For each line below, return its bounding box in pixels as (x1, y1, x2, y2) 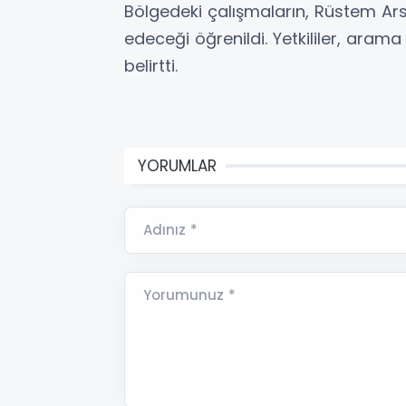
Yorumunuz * (143, 285, 236, 305)
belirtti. (124, 54, 178, 78)
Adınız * (143, 220, 198, 240)
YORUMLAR (138, 155, 217, 178)
